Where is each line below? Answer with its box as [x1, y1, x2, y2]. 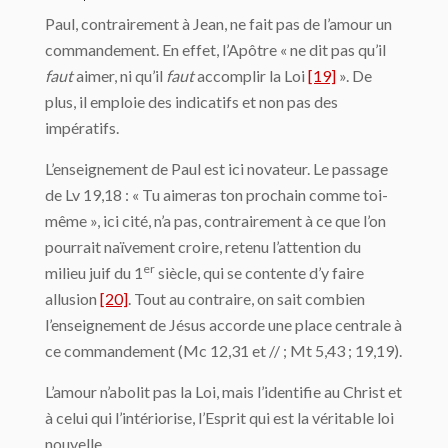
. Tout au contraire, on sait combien [128, 289, 365, 308]
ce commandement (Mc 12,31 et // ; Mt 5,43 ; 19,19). [45, 341, 402, 360]
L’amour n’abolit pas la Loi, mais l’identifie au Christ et [45, 382, 402, 401]
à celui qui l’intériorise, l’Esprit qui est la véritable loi [45, 408, 394, 427]
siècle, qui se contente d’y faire [155, 263, 364, 282]
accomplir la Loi [194, 66, 308, 85]
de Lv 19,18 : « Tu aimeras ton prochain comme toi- [45, 185, 388, 204]
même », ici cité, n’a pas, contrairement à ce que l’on [45, 211, 386, 230]
